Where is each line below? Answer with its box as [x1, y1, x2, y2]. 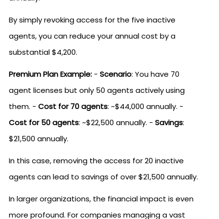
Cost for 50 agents [9, 117, 79, 128]
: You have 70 [131, 69, 179, 79]
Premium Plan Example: [9, 69, 92, 79]
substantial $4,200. [9, 47, 77, 57]
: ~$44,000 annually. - [108, 101, 183, 111]
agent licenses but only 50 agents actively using [9, 85, 185, 95]
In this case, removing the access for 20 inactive [9, 155, 184, 166]
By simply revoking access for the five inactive [9, 15, 175, 25]
